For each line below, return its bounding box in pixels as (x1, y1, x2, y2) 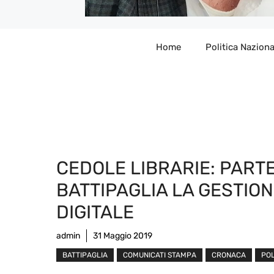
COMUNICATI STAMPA (123, 250, 196, 259)
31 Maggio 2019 (93, 230, 152, 241)
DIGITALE (56, 201, 134, 223)
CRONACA (212, 250, 246, 259)
